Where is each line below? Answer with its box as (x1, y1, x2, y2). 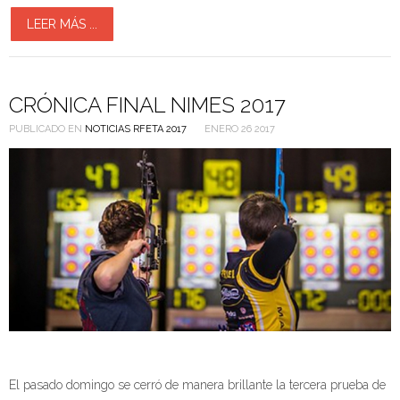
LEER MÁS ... (27, 16, 97, 31)
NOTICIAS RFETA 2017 (85, 122, 187, 135)
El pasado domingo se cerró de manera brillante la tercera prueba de (9, 377, 386, 392)
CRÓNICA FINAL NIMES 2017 (9, 91, 286, 118)
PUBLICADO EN (9, 122, 82, 135)
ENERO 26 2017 (204, 122, 275, 135)
